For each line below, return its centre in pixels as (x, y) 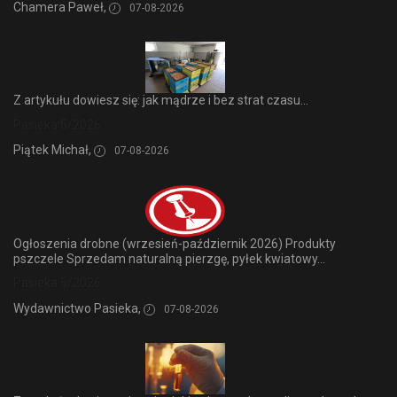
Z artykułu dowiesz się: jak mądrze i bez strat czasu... (161, 101)
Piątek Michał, (54, 150)
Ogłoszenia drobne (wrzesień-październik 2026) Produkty (175, 243)
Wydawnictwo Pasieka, (78, 308)
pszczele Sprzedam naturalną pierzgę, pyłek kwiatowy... (169, 258)
